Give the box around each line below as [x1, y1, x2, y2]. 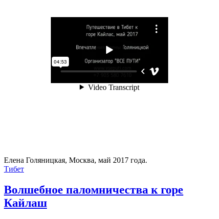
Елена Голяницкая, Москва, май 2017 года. [4, 156, 147, 165]
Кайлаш [4, 197, 47, 210]
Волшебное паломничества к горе [4, 183, 183, 197]
